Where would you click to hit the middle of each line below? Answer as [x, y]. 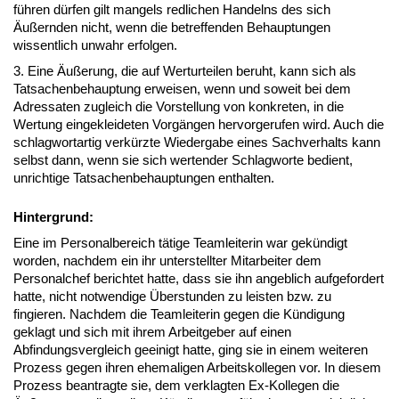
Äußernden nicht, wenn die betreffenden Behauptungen [172, 27]
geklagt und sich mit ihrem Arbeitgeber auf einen [152, 331]
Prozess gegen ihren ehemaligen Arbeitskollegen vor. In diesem [197, 367]
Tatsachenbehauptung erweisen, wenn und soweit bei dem [182, 88]
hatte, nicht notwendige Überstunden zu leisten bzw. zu [172, 296]
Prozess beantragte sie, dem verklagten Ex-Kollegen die [176, 385]
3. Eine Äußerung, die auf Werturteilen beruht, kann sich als [185, 70]
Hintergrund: [53, 216]
